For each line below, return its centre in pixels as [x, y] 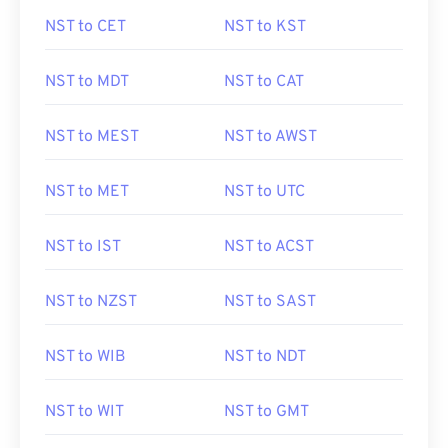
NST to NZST [91, 302]
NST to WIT [84, 412]
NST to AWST [270, 137]
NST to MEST [92, 137]
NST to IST [83, 247]
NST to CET [85, 27]
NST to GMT [266, 412]
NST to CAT [264, 82]
